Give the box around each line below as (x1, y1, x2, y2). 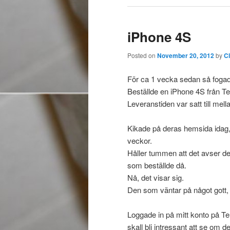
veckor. (127, 135, 152, 146)
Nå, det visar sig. (127, 171, 184, 183)
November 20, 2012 (157, 51, 214, 61)
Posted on (127, 51, 157, 60)
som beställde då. (127, 159, 186, 170)
